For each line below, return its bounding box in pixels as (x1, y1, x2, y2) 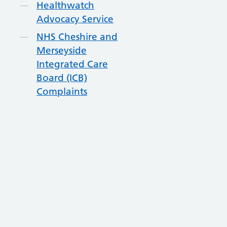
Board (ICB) (36, 72, 87, 84)
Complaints (36, 86, 87, 97)
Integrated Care (36, 58, 108, 70)
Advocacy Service (36, 13, 113, 25)
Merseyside (36, 45, 87, 56)
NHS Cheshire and (36, 31, 118, 43)
